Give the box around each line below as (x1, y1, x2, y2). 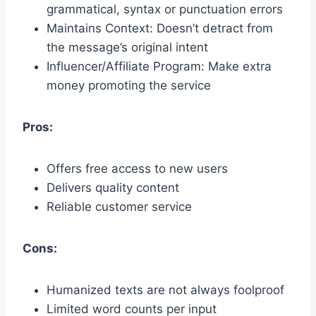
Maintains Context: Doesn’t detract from (47, 21, 273, 36)
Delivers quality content (47, 181, 179, 195)
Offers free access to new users (47, 162, 228, 176)
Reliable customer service (47, 200, 192, 214)
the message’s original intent (47, 40, 208, 55)
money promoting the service (47, 78, 211, 93)
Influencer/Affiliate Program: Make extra (47, 59, 272, 74)
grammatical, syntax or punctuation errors (47, 2, 283, 17)
